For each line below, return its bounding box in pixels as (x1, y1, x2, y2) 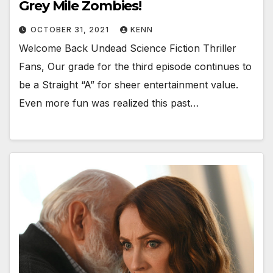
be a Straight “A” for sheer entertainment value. (19, 78, 238, 91)
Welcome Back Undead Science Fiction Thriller (19, 41, 236, 54)
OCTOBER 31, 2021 (30, 24, 112, 34)
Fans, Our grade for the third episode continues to (19, 60, 252, 73)
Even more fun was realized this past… (19, 96, 199, 109)
